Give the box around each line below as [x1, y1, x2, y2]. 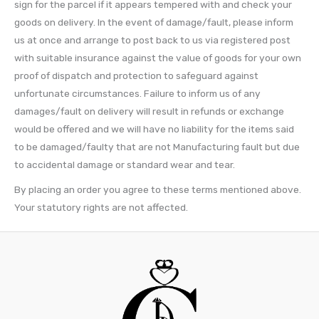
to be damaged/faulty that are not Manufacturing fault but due [14, 140, 300, 152]
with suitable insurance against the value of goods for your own [14, 51, 301, 63]
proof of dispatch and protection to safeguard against [14, 69, 258, 81]
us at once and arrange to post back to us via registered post [14, 33, 291, 46]
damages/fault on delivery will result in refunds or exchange [14, 105, 284, 117]
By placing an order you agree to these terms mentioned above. [14, 184, 301, 196]
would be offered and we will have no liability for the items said [14, 122, 294, 135]
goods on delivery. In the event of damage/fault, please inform [14, 16, 293, 28]
